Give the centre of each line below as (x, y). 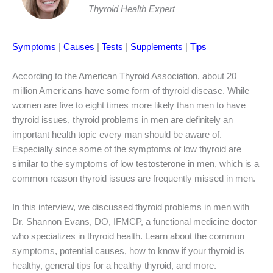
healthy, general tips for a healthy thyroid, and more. (114, 265)
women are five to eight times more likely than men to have (129, 105)
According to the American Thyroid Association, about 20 (124, 76)
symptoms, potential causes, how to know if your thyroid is (128, 251)
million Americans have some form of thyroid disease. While (131, 90)
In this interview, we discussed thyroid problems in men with (131, 207)
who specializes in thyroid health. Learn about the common (128, 236)
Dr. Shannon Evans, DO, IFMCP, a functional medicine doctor (134, 222)
